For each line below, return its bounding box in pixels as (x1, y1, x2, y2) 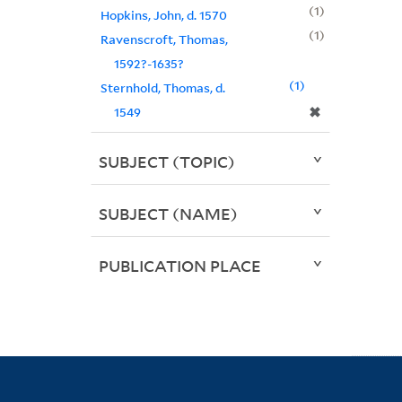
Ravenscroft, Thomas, (100, 31, 228, 48)
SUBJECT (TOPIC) (98, 151, 235, 173)
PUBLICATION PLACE (98, 255, 261, 277)
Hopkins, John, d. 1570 (100, 6, 227, 24)
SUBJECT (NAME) (98, 203, 238, 225)
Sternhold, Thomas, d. (100, 79, 225, 97)
